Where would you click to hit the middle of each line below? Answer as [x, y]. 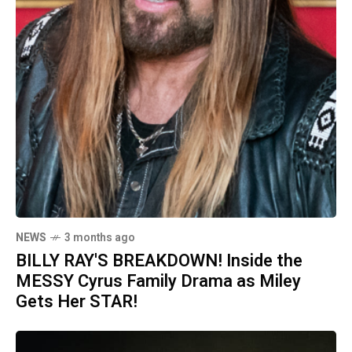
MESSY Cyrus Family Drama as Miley [158, 281]
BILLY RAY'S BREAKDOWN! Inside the [159, 260]
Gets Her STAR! [77, 301]
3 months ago [100, 237]
